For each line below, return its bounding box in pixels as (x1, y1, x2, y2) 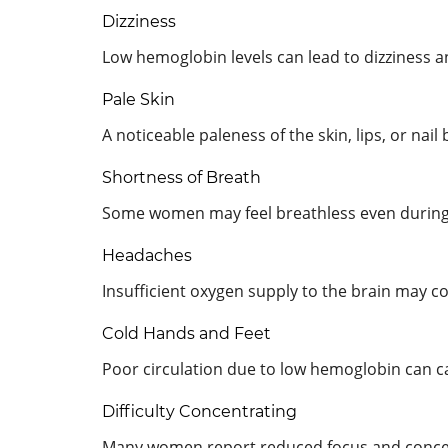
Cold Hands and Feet (102, 323, 271, 343)
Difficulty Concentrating (102, 401, 297, 421)
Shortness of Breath (102, 167, 261, 187)
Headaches (102, 245, 192, 265)
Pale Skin (102, 89, 175, 109)
